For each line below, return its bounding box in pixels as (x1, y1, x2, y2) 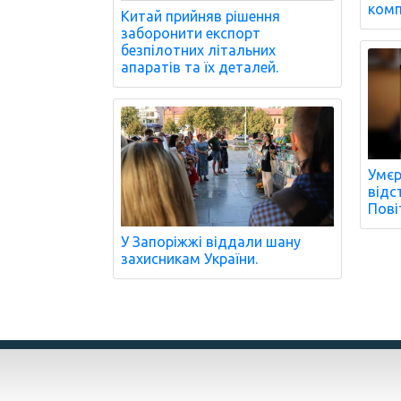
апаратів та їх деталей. (121, 59, 278, 76)
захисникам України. (121, 250, 258, 267)
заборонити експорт (121, 25, 260, 42)
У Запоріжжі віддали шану (121, 233, 301, 250)
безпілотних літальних (121, 42, 276, 59)
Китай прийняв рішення (121, 8, 280, 25)
